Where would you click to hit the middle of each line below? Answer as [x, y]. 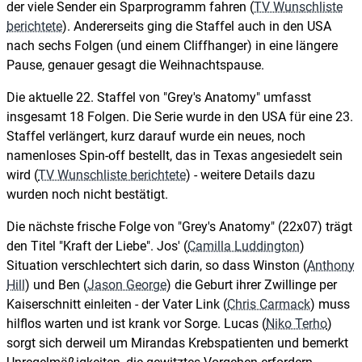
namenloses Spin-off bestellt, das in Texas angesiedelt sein [175, 155]
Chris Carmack [269, 304]
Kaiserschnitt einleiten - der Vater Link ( [117, 304]
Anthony [331, 265]
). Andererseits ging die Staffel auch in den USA [197, 26]
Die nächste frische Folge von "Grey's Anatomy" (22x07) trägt [179, 226]
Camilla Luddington [244, 246]
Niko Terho [297, 323]
